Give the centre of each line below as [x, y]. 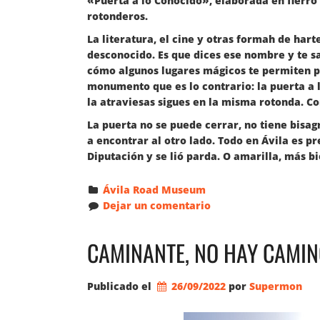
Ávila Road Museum [154, 190]
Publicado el [121, 286]
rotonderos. [117, 16]
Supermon [276, 286]
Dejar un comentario [156, 205]
